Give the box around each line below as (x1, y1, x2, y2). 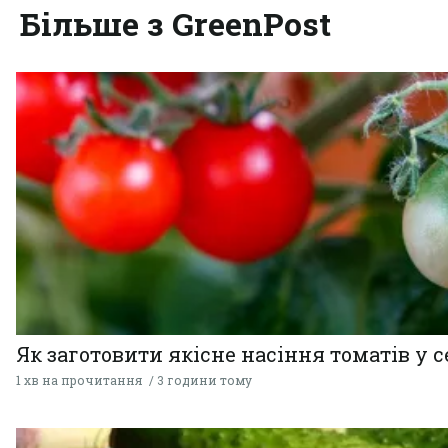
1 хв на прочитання (16, 371, 142, 388)
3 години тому (157, 371, 252, 388)
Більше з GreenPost (20, 2, 331, 46)
